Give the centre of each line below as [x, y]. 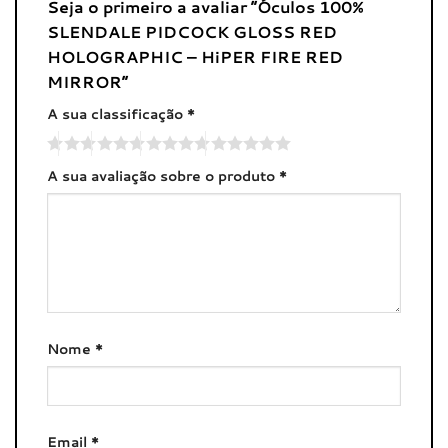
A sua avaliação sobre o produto [163, 176]
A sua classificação [117, 114]
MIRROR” [89, 82]
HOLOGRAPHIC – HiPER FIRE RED [195, 57]
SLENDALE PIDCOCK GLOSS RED [192, 32]
